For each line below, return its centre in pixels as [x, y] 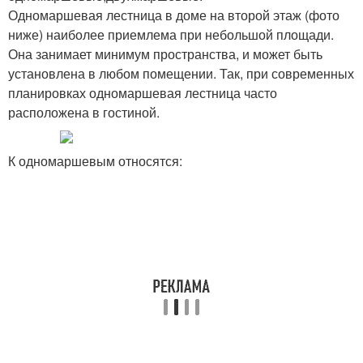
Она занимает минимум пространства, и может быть [165, 54]
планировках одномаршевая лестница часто [143, 93]
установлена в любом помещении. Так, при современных [181, 73]
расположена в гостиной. [84, 112]
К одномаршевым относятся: [95, 161]
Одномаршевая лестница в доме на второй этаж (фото [174, 15]
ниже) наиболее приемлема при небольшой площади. [171, 34]
